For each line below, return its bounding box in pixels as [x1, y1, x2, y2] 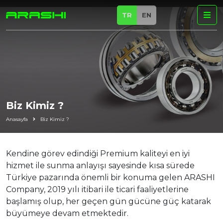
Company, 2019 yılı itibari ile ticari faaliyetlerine [6, 185, 189, 194]
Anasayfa [6, 116, 28, 122]
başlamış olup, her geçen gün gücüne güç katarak [6, 197, 211, 206]
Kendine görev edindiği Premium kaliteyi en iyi [6, 149, 190, 158]
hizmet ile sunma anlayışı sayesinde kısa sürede [6, 161, 195, 170]
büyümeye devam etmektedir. [6, 209, 130, 218]
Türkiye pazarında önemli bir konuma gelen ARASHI [6, 173, 215, 182]
